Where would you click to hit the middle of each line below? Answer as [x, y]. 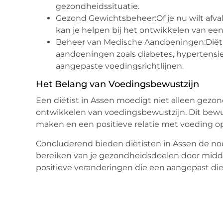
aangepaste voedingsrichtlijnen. [120, 66]
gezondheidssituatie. [98, 6]
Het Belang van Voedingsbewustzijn [117, 84]
